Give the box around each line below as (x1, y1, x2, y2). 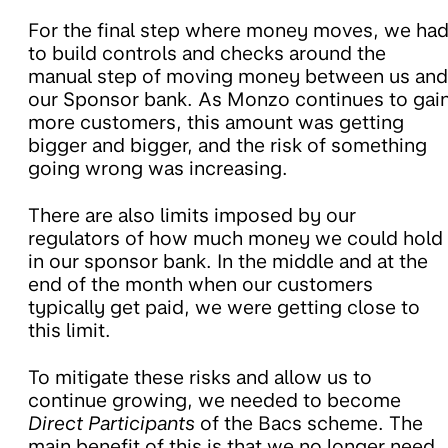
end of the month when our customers (28, 273, 373, 297)
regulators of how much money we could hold (28, 227, 443, 251)
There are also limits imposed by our (28, 204, 356, 228)
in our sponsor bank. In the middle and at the (28, 250, 428, 274)
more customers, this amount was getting (28, 111, 404, 135)
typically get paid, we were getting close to (28, 296, 420, 320)
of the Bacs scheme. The (195, 412, 423, 436)
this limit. (28, 319, 111, 343)
